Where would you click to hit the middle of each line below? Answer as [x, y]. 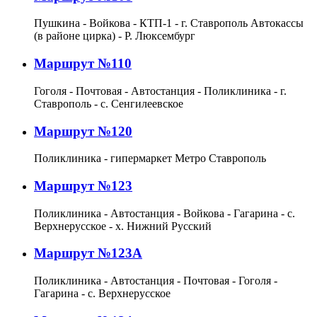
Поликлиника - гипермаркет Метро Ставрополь [150, 158]
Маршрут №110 [83, 64]
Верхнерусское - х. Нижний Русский [123, 226]
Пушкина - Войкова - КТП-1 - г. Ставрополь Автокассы [169, 23]
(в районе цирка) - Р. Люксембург [115, 36]
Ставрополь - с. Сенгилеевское [109, 103]
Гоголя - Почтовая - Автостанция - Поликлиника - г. [160, 91]
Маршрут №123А [88, 253]
